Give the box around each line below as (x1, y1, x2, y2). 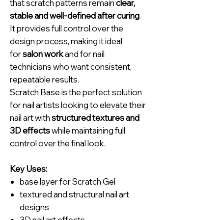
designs (20, 202, 49, 213)
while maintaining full (50, 125, 125, 136)
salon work (23, 49, 63, 59)
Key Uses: (10, 164, 47, 174)
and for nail (63, 49, 105, 59)
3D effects (10, 125, 50, 136)
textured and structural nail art (20, 189, 129, 200)
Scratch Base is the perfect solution (10, 87, 142, 98)
